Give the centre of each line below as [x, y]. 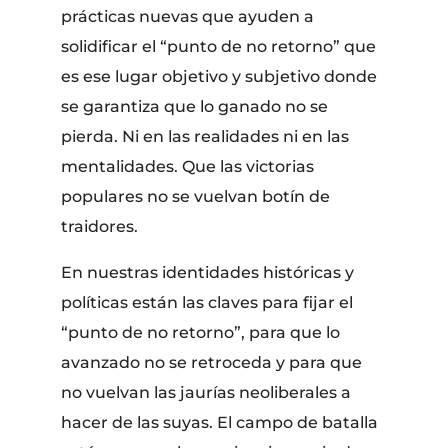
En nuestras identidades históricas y [208, 272]
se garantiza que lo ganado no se [195, 106]
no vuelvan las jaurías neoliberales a [206, 392]
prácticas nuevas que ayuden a [188, 16]
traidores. [100, 226]
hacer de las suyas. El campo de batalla [220, 422]
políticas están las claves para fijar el [207, 302]
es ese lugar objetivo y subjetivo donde [219, 76]
